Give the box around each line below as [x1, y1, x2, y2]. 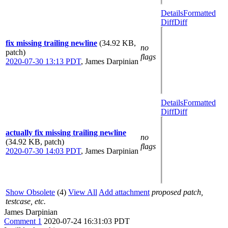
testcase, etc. [6, 197, 46, 206]
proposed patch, [152, 188, 203, 196]
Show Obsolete [6, 188, 55, 196]
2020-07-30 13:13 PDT [6, 57, 81, 66]
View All [68, 188, 97, 196]
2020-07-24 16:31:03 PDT [44, 217, 130, 225]
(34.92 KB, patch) [6, 137, 64, 146]
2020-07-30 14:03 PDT [6, 147, 81, 155]
